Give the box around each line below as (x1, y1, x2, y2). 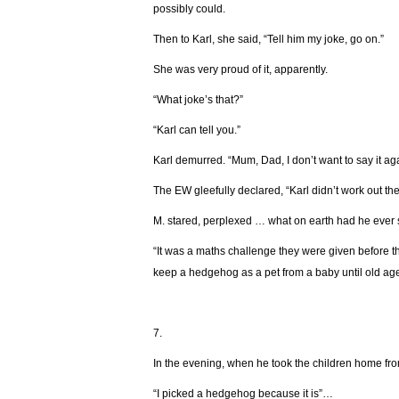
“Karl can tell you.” (153, 124, 240, 136)
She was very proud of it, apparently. (153, 63, 328, 76)
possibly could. (153, 3, 225, 15)
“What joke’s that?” (153, 94, 243, 106)
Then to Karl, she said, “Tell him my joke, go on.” (153, 33, 384, 45)
